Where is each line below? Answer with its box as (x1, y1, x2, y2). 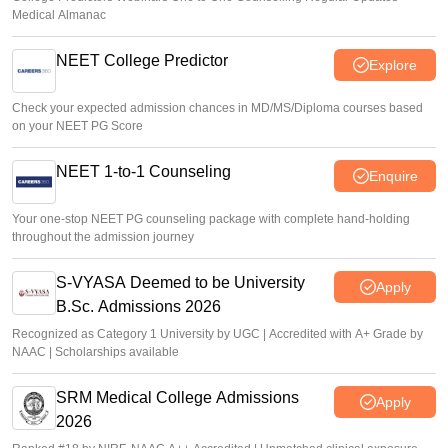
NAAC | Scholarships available (12, 345, 179, 359)
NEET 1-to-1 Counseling (56, 163, 231, 180)
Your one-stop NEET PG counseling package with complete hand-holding (12, 212, 410, 226)
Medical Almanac (12, 8, 106, 22)
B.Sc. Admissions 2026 (56, 298, 221, 315)
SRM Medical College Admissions (56, 389, 299, 406)
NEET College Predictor (56, 52, 228, 69)
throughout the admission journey (12, 230, 194, 244)
